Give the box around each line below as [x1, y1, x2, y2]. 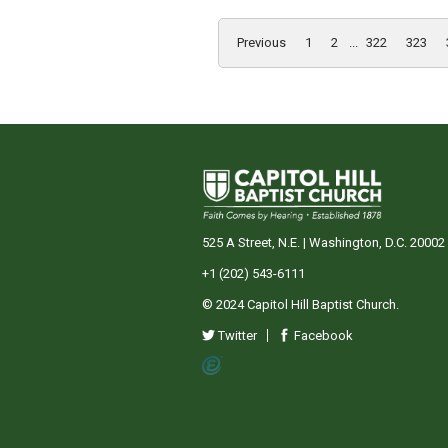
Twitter [215, 327, 257, 343]
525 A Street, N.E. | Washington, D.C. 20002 [202, 234, 445, 250]
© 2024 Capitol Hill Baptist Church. [202, 296, 399, 312]
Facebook [291, 327, 353, 343]
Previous [237, 34, 286, 50]
